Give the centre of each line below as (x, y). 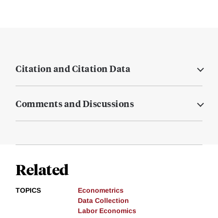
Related (42, 169)
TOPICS (28, 191)
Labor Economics (107, 211)
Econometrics (101, 191)
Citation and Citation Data (73, 69)
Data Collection (103, 201)
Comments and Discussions (75, 104)
